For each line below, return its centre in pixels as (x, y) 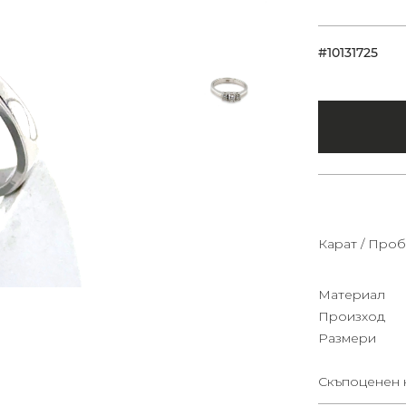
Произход (352, 316)
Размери (347, 338)
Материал (352, 294)
